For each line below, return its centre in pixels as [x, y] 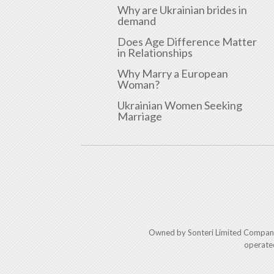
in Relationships [155, 52]
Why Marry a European [173, 73]
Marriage [140, 116]
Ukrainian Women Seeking [180, 105]
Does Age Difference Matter [187, 41]
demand [137, 20]
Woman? [139, 84]
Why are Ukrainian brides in [182, 9]
